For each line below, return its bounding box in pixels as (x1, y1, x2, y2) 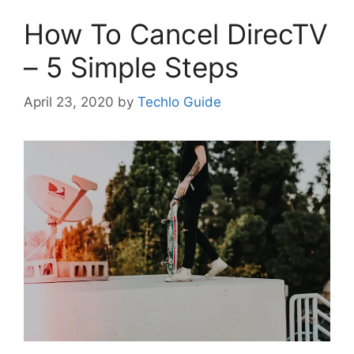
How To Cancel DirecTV (24, 17, 328, 51)
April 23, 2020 (24, 94, 114, 111)
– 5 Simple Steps (24, 50, 239, 84)
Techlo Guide (137, 94, 221, 111)
